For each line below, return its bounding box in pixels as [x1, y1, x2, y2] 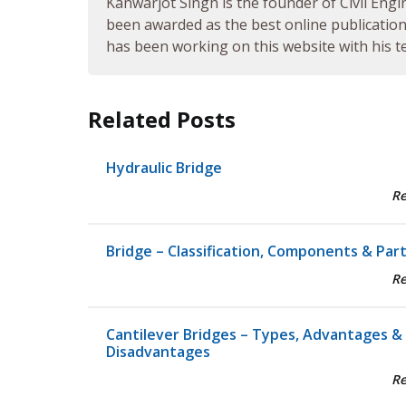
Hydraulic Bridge [106, 158, 222, 179]
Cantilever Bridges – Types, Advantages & [106, 324, 402, 345]
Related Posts [88, 104, 236, 135]
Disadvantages [106, 342, 210, 362]
